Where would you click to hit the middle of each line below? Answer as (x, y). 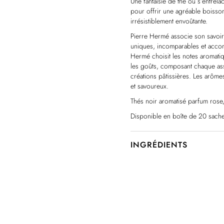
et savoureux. (150, 86)
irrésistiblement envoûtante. (169, 21)
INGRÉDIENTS (159, 145)
